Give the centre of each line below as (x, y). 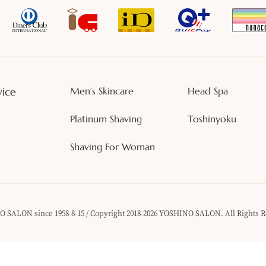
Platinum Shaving (106, 119)
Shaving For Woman (113, 147)
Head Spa (208, 91)
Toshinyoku (212, 119)
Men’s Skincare (102, 91)
